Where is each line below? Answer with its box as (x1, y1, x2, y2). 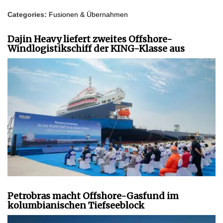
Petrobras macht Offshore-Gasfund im (7, 190, 179, 202)
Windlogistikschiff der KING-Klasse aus (7, 42, 185, 54)
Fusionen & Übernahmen (49, 10, 128, 18)
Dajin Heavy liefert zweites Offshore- (7, 33, 172, 45)
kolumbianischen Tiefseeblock (7, 199, 144, 211)
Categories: (7, 10, 49, 18)
